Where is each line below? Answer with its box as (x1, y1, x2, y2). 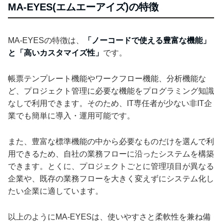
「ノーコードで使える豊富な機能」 (84, 36, 211, 45)
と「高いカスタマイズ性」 (8, 49, 103, 57)
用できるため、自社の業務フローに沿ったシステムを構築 (8, 150, 214, 159)
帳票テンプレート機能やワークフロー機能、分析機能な (8, 74, 206, 83)
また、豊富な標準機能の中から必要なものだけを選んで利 (8, 137, 214, 146)
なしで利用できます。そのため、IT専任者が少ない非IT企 (8, 99, 212, 108)
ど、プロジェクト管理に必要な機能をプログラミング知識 (8, 87, 214, 96)
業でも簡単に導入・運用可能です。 (8, 111, 135, 120)
